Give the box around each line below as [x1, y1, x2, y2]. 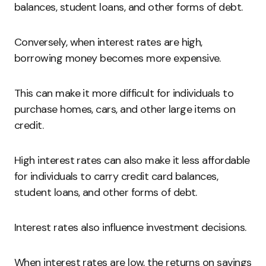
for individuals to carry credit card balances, [14, 169, 218, 183]
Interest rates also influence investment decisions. [14, 220, 246, 235]
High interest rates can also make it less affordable [14, 153, 250, 167]
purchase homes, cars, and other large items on [14, 102, 236, 116]
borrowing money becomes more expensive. [14, 51, 221, 65]
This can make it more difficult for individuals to [14, 86, 233, 100]
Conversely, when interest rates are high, [14, 35, 202, 49]
